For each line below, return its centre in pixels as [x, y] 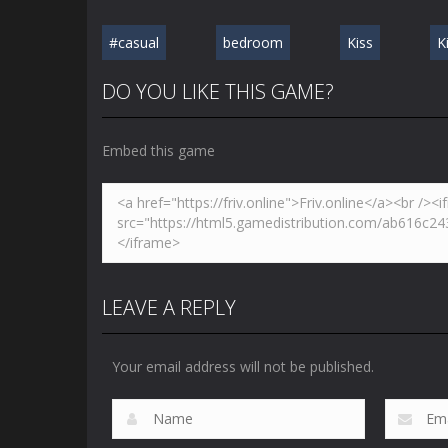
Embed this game [158, 150]
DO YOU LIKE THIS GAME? [218, 91]
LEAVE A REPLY [169, 307]
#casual [134, 42]
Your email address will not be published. [243, 366]
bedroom [253, 42]
